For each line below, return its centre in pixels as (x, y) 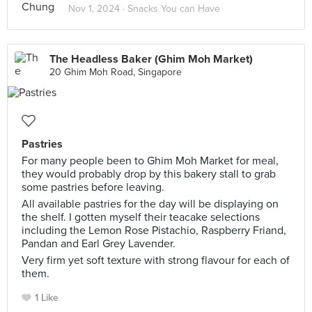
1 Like (47, 298)
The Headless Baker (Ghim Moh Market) (151, 59)
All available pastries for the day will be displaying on (150, 204)
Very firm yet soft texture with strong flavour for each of (156, 260)
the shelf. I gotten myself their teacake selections (141, 217)
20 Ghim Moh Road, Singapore (116, 72)
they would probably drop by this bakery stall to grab (149, 174)
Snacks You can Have (174, 9)
